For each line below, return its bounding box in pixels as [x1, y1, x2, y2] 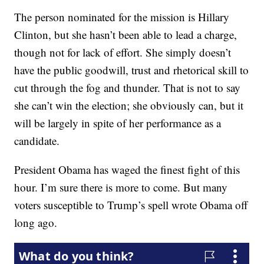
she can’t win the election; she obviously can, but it [14, 98, 244, 113]
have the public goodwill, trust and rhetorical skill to [14, 62, 249, 78]
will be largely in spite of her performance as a [14, 115, 222, 131]
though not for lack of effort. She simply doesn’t [14, 45, 232, 60]
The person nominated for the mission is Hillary [14, 9, 230, 25]
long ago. [14, 215, 58, 230]
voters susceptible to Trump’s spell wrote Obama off [14, 197, 248, 213]
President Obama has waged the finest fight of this [14, 162, 240, 177]
